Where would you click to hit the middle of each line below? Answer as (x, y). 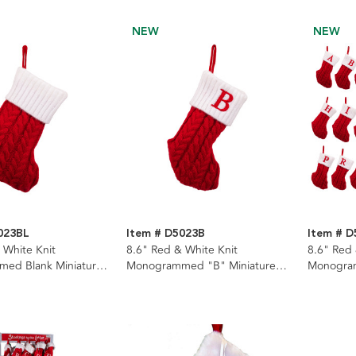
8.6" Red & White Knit (182, 250)
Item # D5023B (165, 233)
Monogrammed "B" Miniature (201, 265)
